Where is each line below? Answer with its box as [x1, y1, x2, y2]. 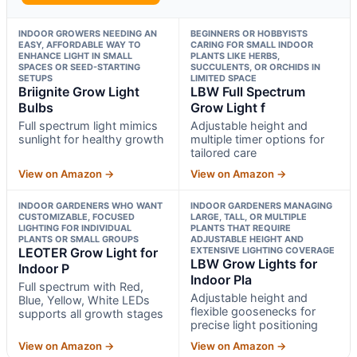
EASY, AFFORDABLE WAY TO [18, 38, 141, 50]
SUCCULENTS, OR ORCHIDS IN [190, 61, 320, 73]
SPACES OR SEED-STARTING [18, 61, 140, 73]
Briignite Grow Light [18, 83, 139, 100]
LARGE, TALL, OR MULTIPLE [190, 210, 307, 222]
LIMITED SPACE [190, 72, 257, 84]
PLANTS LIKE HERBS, [190, 49, 280, 61]
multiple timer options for [190, 131, 324, 146]
